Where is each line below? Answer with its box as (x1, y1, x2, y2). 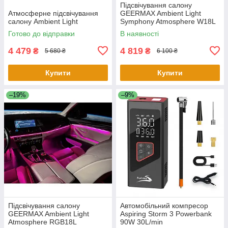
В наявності (120, 29, 159, 38)
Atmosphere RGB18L (8, 217, 77, 226)
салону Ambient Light (8, 17, 78, 25)
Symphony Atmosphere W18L (120, 17, 216, 25)
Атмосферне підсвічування (8, 9, 98, 17)
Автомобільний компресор (120, 201, 208, 210)
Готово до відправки (8, 29, 75, 38)
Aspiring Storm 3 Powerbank (120, 209, 212, 218)
